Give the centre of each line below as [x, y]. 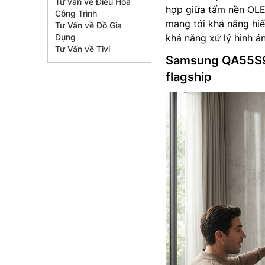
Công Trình [76, 13]
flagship [189, 77]
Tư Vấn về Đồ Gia [88, 25]
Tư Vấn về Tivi [83, 49]
